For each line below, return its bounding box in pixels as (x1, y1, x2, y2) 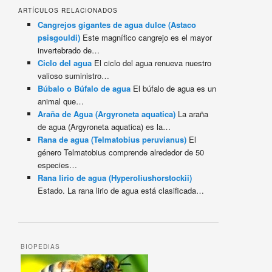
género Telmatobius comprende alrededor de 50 (38, 146, 205, 158)
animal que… (38, 95, 84, 107)
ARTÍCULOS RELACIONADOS (18, 5, 118, 15)
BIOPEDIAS (21, 242, 61, 251)
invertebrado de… (38, 44, 100, 56)
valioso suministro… (38, 69, 110, 81)
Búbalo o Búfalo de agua (38, 82, 131, 94)
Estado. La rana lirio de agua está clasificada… (38, 184, 205, 196)
